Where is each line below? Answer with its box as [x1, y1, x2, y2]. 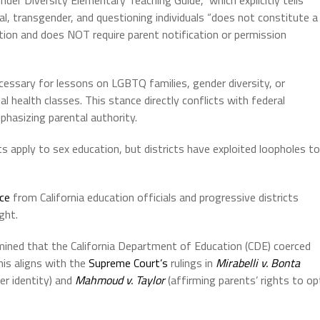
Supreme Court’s [89, 254, 168, 271]
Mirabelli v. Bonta [216, 254, 300, 271]
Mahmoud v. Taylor [75, 271, 165, 289]
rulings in [168, 254, 213, 271]
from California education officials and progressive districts [10, 188, 299, 206]
